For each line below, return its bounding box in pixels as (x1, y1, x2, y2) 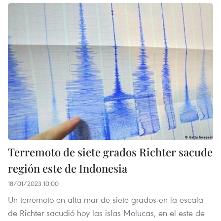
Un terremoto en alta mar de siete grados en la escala (8, 193, 203, 205)
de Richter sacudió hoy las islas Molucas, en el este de (8, 207, 205, 219)
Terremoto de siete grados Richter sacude (8, 144, 213, 159)
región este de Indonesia (8, 160, 127, 176)
